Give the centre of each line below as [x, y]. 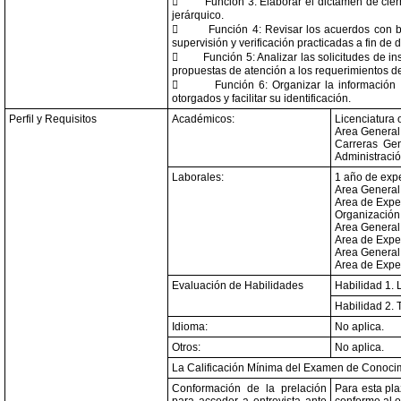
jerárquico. [198, 15]
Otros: [186, 347]
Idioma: [190, 327]
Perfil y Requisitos [53, 119]
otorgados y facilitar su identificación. [261, 98]
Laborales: [198, 177]
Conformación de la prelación [249, 388]
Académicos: [203, 119]
